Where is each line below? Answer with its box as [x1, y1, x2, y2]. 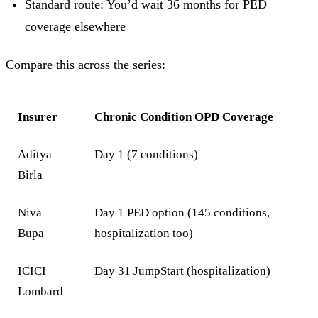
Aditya [18, 148, 53, 162]
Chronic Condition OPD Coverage [94, 110, 274, 124]
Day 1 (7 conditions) [94, 148, 199, 162]
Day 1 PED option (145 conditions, [94, 206, 270, 220]
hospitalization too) [94, 226, 194, 241]
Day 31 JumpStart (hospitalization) [94, 264, 271, 278]
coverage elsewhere [25, 19, 126, 34]
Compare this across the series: [6, 57, 165, 72]
